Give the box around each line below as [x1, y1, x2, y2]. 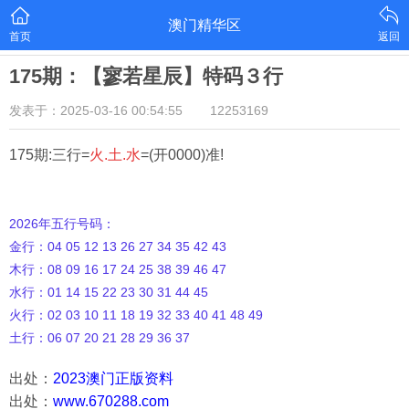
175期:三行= [9, 147, 89, 163]
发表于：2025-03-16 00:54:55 [9, 103, 183, 118]
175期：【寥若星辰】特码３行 [9, 65, 283, 88]
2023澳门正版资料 [53, 371, 173, 386]
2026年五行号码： [9, 216, 115, 231]
